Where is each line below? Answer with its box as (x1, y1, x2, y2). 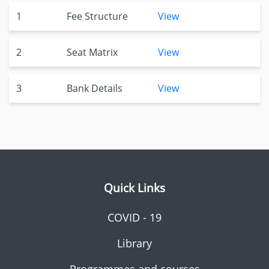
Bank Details (67, 82, 122, 95)
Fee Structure (67, 10, 128, 23)
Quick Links (104, 180, 165, 196)
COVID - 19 (107, 210, 162, 225)
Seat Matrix (67, 46, 118, 59)
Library (117, 236, 152, 250)
